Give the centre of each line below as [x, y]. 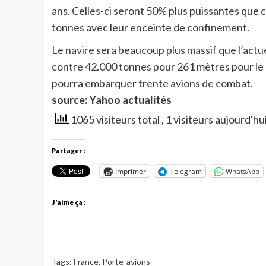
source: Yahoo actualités [112, 100]
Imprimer [131, 171]
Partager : [69, 151]
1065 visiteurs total [115, 120]
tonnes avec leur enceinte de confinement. [151, 28]
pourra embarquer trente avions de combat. [152, 83]
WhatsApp [243, 171]
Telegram [186, 171]
